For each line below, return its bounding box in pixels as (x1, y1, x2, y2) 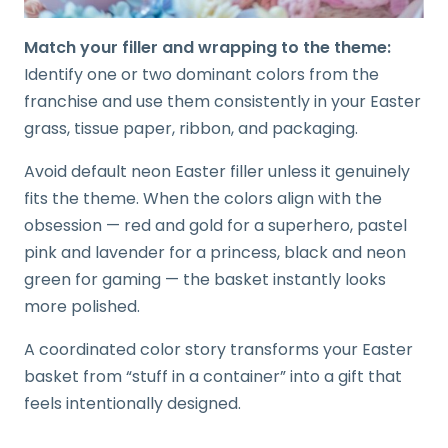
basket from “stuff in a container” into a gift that (24, 364, 402, 388)
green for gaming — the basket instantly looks (24, 267, 386, 291)
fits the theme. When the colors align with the (24, 186, 382, 210)
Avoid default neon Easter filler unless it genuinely (24, 159, 410, 183)
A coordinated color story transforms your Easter (24, 337, 413, 361)
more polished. (24, 294, 140, 318)
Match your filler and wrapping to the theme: (24, 35, 391, 59)
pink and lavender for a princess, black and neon (24, 240, 406, 264)
